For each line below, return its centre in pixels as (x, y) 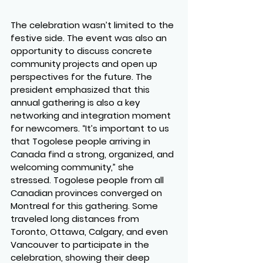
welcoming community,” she (73, 167)
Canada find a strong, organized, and (93, 154)
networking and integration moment (92, 115)
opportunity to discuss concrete (82, 50)
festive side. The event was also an (90, 38)
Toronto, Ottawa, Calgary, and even (90, 231)
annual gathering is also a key (76, 102)
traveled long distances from (76, 218)
